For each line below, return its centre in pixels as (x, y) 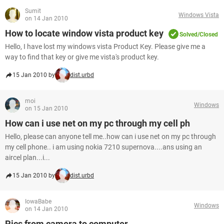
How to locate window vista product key (84, 33)
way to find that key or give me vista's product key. (82, 57)
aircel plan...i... (27, 157)
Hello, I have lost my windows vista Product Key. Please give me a (105, 46)
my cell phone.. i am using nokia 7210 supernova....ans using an (103, 147)
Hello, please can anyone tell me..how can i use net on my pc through (110, 136)
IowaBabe (38, 201)
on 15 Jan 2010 (46, 108)
